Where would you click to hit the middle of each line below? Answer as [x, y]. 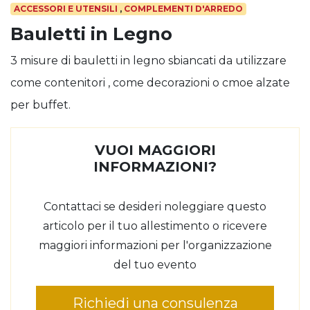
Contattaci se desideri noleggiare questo [155, 206]
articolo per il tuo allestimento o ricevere [155, 226]
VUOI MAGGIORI [155, 150]
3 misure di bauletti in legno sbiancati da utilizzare [148, 60]
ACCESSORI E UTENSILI [65, 8]
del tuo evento [155, 264]
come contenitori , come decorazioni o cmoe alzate [150, 82]
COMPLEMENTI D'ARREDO [183, 8]
